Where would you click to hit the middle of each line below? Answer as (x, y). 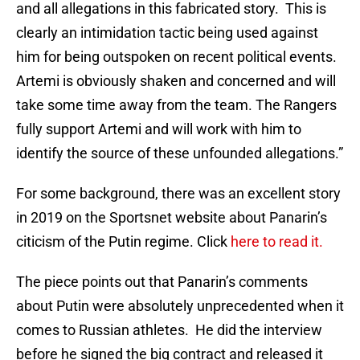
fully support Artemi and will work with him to (159, 129)
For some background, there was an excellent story (178, 194)
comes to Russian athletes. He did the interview (169, 330)
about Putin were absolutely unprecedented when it (180, 306)
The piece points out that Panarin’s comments (162, 282)
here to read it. (278, 242)
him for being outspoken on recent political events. (176, 57)
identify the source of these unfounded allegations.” (180, 153)
